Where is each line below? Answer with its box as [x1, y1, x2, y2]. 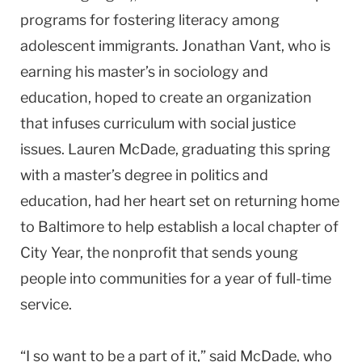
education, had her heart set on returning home [20, 192, 339, 209]
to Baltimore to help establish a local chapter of [20, 217, 339, 235]
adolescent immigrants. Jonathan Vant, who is [20, 36, 330, 54]
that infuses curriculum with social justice [20, 114, 296, 132]
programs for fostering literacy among [20, 11, 280, 28]
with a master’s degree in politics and [20, 166, 268, 183]
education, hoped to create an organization [20, 88, 312, 106]
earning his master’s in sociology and [20, 62, 268, 80]
